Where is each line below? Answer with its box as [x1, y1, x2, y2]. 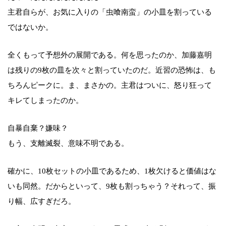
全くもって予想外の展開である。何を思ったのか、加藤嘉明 [8, 50, 212, 59]
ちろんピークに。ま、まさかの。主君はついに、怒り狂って [8, 81, 212, 89]
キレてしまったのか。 [8, 96, 83, 104]
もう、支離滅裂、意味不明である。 [8, 139, 129, 147]
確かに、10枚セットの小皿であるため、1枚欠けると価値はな [8, 166, 216, 175]
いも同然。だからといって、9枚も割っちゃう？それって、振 [8, 182, 216, 190]
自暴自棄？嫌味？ [8, 124, 68, 132]
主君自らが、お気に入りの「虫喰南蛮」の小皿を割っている [8, 8, 212, 16]
